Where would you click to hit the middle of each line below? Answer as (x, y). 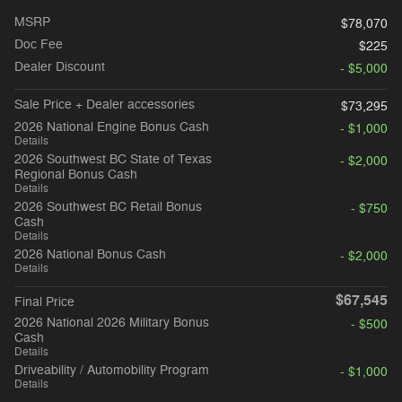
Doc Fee (39, 44)
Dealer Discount (60, 66)
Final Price (44, 301)
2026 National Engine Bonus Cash (112, 127)
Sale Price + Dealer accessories (105, 104)
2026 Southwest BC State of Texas (113, 159)
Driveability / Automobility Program (112, 370)
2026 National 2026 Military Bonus (112, 322)
